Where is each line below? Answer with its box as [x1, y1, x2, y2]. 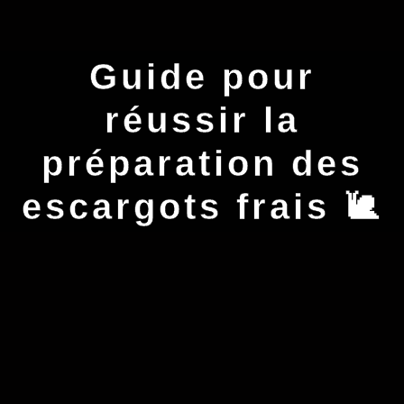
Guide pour [88, 56, 316, 96]
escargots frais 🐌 [21, 186, 383, 226]
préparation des [41, 142, 363, 183]
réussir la [104, 99, 300, 140]
